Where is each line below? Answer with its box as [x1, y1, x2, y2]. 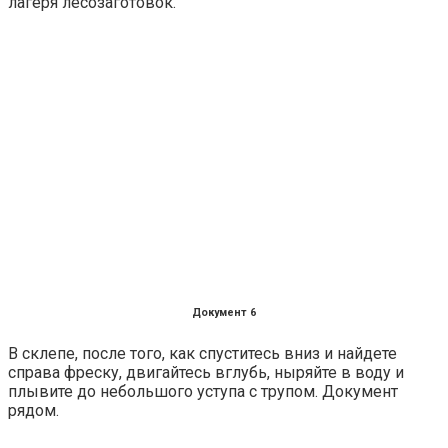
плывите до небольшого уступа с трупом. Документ [8, 382, 398, 402]
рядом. [8, 401, 59, 421]
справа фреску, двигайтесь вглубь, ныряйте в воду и [8, 363, 404, 383]
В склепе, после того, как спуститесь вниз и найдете [8, 344, 397, 364]
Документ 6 [192, 306, 256, 320]
